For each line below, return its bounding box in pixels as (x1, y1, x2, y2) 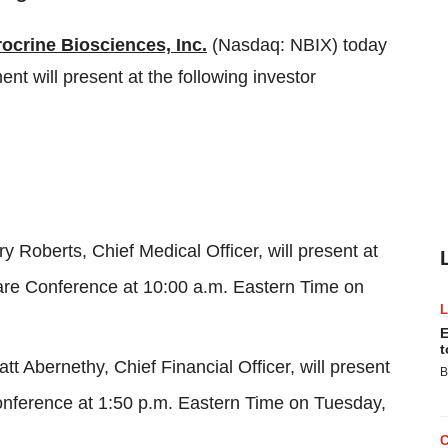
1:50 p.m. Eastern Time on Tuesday (98, 393, 381, 413)
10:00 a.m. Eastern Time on (143, 277, 364, 297)
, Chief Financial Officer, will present (104, 357, 390, 377)
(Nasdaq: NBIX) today (207, 35, 387, 55)
